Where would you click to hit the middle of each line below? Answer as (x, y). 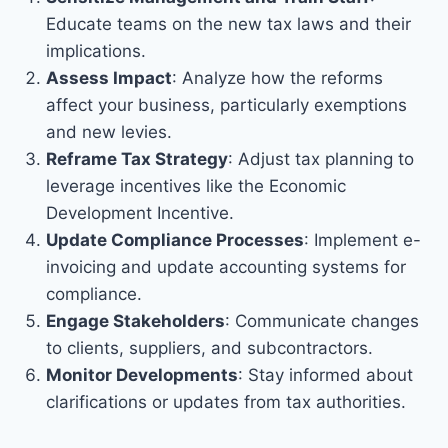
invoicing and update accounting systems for (225, 267)
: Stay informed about (325, 375)
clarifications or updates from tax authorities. (225, 402)
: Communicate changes (321, 321)
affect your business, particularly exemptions (226, 105)
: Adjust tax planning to (320, 159)
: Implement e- (362, 240)
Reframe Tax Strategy (136, 159)
